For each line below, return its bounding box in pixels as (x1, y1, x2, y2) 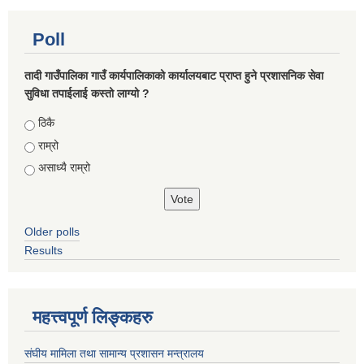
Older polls (24, 225, 80, 239)
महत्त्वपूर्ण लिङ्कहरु (32, 307, 153, 328)
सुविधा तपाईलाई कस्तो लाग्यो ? (24, 87, 149, 101)
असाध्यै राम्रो (38, 161, 90, 175)
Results (24, 244, 63, 258)
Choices (24, 116, 70, 130)
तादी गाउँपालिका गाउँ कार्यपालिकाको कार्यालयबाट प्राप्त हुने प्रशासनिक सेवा (24, 69, 323, 83)
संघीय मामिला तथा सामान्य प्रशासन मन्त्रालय (24, 347, 204, 361)
